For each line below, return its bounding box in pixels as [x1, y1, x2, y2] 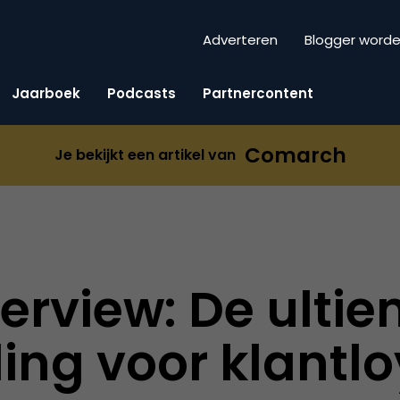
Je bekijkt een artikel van [54, 145, 236, 165]
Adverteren [203, 30, 278, 50]
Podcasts [107, 83, 176, 103]
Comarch [244, 141, 346, 170]
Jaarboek [12, 83, 80, 103]
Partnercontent [203, 83, 313, 103]
